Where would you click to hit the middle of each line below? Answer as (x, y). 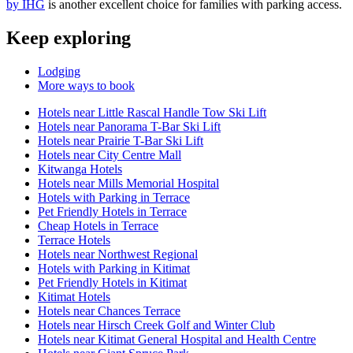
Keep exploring (69, 38)
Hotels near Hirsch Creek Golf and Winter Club (156, 325)
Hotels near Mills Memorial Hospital (128, 184)
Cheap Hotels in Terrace (98, 226)
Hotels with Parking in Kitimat (114, 269)
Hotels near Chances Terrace (109, 311)
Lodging (59, 72)
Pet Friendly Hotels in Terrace (112, 212)
